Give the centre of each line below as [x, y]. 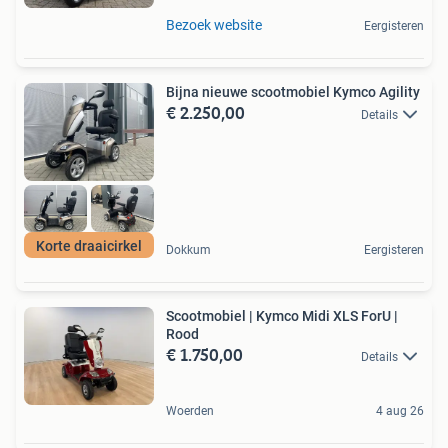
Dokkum [188, 249]
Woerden [190, 411]
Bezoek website [214, 24]
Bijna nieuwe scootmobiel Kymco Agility [293, 91]
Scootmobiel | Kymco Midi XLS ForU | [282, 315]
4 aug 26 [400, 411]
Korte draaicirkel [89, 245]
